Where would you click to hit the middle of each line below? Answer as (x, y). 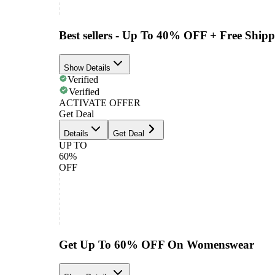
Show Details (87, 68)
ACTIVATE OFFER (100, 103)
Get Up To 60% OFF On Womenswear (157, 245)
